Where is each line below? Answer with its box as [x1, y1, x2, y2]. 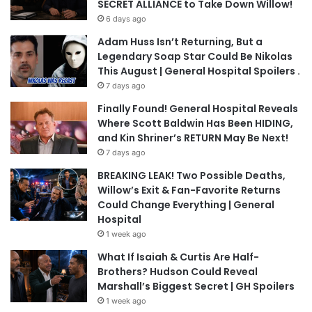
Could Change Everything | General [97, 198, 274, 212]
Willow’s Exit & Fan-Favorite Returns [97, 183, 281, 198]
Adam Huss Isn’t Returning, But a [97, 35, 263, 49]
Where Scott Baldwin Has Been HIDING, [97, 116, 293, 131]
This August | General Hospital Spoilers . [97, 64, 300, 79]
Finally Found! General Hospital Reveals [97, 102, 298, 116]
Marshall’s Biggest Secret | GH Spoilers [97, 279, 295, 294]
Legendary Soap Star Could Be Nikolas [97, 49, 292, 64]
